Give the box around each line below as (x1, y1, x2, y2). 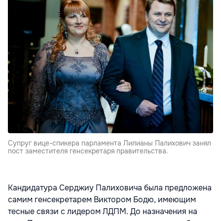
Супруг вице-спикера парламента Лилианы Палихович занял (8, 139, 211, 148)
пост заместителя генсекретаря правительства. (8, 147, 168, 156)
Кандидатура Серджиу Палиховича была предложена (8, 183, 212, 193)
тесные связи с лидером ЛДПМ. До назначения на (8, 206, 197, 217)
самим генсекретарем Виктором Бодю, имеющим (8, 194, 196, 205)
